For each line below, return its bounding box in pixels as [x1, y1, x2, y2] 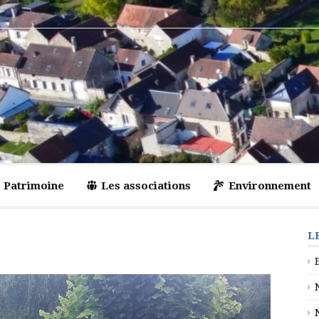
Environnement [228, 179, 311, 192]
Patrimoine [3, 179, 64, 192]
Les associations [101, 179, 191, 192]
